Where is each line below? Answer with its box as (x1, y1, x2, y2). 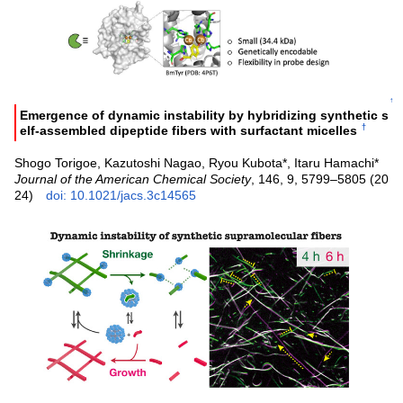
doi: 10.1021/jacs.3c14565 (46, 187, 197, 202)
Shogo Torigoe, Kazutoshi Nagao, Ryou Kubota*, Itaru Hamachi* (14, 155, 380, 170)
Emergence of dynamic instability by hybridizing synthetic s (20, 108, 390, 123)
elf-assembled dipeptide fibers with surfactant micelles (20, 122, 358, 138)
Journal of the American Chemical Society (14, 171, 252, 186)
